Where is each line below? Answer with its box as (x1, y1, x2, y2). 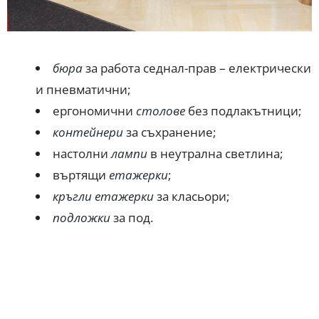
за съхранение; (122, 123, 216, 140)
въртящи (52, 166, 109, 183)
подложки (52, 209, 110, 226)
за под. (110, 209, 153, 226)
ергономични (52, 102, 136, 119)
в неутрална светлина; (147, 145, 283, 162)
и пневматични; (35, 80, 130, 98)
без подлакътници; (184, 102, 301, 119)
